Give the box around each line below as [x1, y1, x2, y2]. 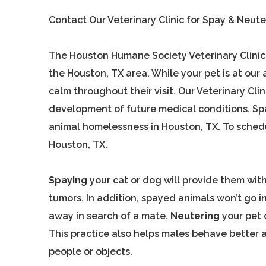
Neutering [170, 210, 220, 221]
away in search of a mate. [49, 210, 171, 221]
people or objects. [49, 246, 133, 257]
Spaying [49, 175, 88, 186]
